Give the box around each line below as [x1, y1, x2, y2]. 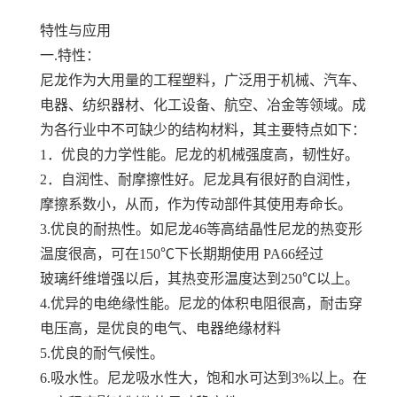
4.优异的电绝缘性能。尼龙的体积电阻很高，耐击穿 [40, 295, 362, 311]
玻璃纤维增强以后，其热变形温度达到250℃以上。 [40, 270, 359, 286]
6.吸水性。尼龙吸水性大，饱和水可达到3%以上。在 [40, 370, 367, 385]
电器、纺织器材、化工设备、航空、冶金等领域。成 [40, 97, 366, 113]
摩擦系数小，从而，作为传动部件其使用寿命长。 [40, 196, 352, 212]
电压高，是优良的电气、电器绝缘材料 [40, 320, 281, 336]
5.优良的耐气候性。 [40, 345, 164, 361]
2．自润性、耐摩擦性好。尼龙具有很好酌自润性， [40, 171, 359, 187]
